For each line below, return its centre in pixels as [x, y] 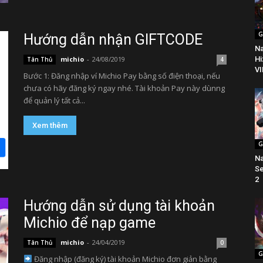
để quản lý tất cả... [54, 101]
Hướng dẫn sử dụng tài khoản [119, 206]
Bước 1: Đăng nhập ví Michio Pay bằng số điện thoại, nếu [122, 76]
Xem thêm [50, 126]
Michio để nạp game [90, 223]
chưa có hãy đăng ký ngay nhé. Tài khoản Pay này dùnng [124, 88]
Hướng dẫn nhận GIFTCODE [113, 40]
